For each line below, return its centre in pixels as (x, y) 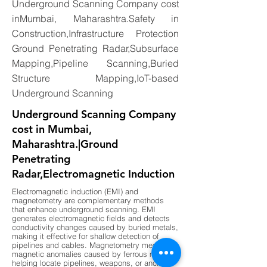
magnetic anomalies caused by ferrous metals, (94, 254)
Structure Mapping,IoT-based (95, 78)
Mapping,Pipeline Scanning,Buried (95, 63)
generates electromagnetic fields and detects (91, 218)
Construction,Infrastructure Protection (95, 33)
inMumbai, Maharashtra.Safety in (95, 18)
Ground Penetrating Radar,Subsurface (95, 48)
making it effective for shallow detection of (86, 236)
